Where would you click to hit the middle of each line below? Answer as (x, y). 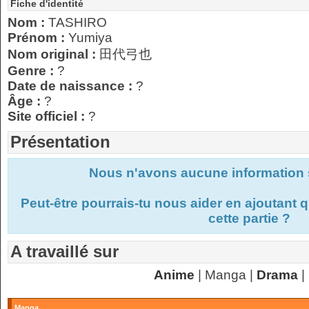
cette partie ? (249, 218)
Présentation (60, 142)
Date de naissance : (72, 86)
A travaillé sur (64, 251)
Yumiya (90, 38)
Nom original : (53, 54)
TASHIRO (78, 22)
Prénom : (38, 38)
